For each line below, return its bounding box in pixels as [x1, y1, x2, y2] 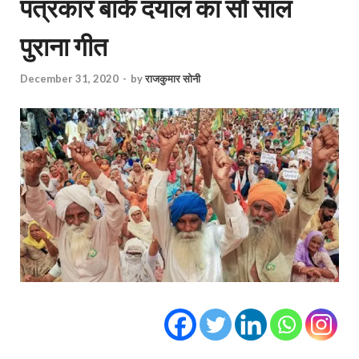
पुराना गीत [20, 30, 107, 62]
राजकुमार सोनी [145, 72, 200, 86]
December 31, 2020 [20, 72, 119, 86]
